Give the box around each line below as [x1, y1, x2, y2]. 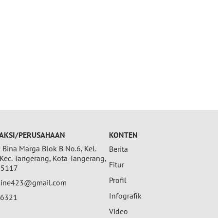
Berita [109, 144, 128, 154]
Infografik [109, 191, 142, 201]
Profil [109, 175, 127, 185]
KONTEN [109, 130, 138, 140]
